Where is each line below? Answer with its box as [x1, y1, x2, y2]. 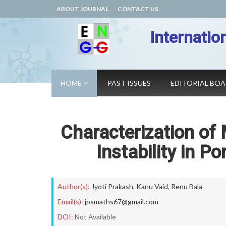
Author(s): [58, 182, 90, 191]
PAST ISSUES [107, 79, 151, 87]
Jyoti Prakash [91, 182, 133, 191]
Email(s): [58, 197, 83, 206]
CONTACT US [118, 5, 158, 13]
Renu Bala [171, 182, 202, 191]
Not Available [75, 212, 116, 221]
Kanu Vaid [136, 182, 168, 191]
